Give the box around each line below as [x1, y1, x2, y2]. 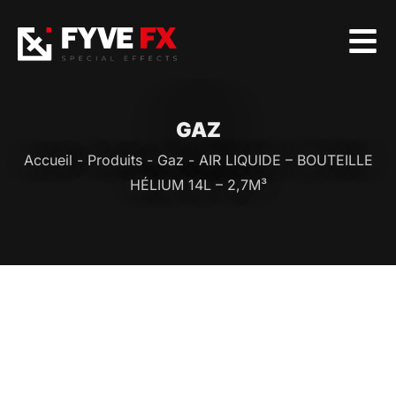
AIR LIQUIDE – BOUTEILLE [198, 150, 373, 169]
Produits [87, 150, 142, 169]
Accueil [23, 150, 72, 169]
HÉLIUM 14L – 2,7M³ [129, 175, 267, 194]
